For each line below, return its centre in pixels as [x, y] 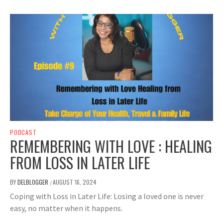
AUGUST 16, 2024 [75, 182]
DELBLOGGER [34, 182]
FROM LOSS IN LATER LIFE [80, 163]
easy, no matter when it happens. [66, 208]
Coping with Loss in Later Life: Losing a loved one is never [107, 196]
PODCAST [23, 132]
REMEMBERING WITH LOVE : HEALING [111, 146]
